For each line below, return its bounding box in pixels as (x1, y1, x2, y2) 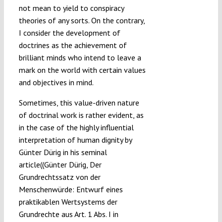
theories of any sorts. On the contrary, (18, 15, 145, 25)
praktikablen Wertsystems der (18, 196, 117, 207)
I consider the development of (18, 27, 120, 38)
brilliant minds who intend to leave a (18, 52, 141, 62)
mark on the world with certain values (18, 64, 146, 75)
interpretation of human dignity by (18, 134, 132, 145)
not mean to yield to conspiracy (18, 2, 124, 13)
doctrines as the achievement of (18, 40, 127, 50)
